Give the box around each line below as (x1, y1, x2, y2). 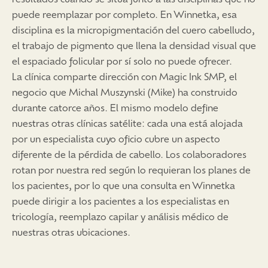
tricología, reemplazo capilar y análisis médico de (12, 209, 229, 223)
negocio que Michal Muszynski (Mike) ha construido (12, 84, 237, 98)
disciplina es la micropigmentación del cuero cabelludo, (12, 22, 255, 36)
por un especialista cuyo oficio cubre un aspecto (12, 131, 220, 145)
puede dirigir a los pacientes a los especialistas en (12, 193, 229, 207)
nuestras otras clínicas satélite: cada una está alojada (12, 115, 243, 129)
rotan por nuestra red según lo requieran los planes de (12, 162, 251, 176)
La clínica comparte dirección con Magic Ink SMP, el (12, 69, 237, 83)
